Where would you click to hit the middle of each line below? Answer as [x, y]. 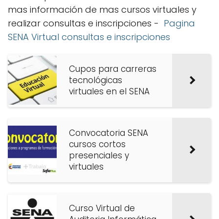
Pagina [179, 23]
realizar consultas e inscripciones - [86, 23]
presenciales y [99, 155]
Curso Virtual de [102, 208]
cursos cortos [97, 144]
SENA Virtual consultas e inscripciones [89, 37]
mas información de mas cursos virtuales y [102, 9]
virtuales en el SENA [109, 91]
